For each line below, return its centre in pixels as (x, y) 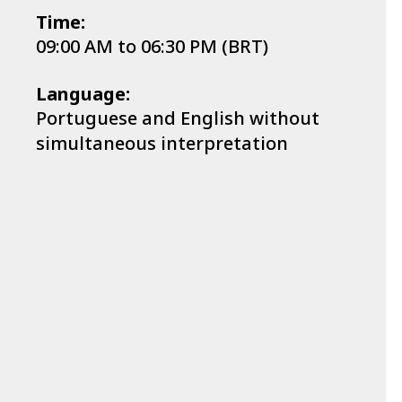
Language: (83, 93)
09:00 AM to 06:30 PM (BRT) (152, 46)
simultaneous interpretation (162, 143)
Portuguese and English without (178, 118)
